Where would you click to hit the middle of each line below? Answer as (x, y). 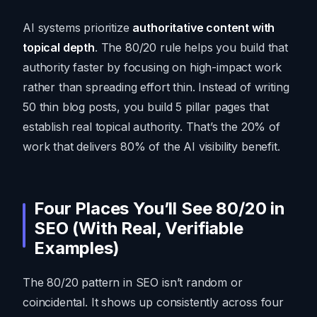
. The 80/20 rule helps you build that (191, 48)
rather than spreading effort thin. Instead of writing (156, 87)
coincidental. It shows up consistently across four (153, 302)
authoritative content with (204, 28)
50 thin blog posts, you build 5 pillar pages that (146, 107)
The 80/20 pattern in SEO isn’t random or (133, 283)
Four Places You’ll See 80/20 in (160, 209)
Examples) (77, 248)
